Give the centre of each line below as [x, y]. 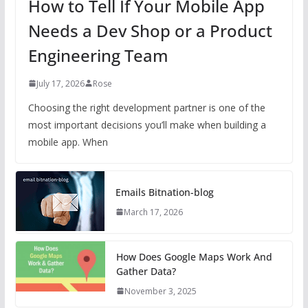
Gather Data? [146, 271]
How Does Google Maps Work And [194, 256]
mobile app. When [68, 142]
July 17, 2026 [60, 83]
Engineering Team [98, 55]
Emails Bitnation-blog [164, 192]
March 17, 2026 [153, 212]
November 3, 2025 [160, 291]
